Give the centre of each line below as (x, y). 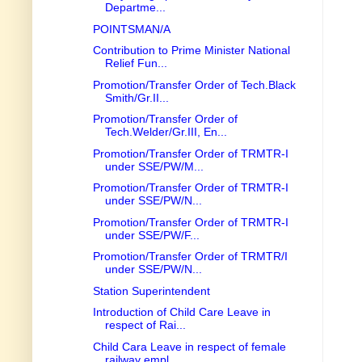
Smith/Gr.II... (137, 97)
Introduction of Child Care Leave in (181, 312)
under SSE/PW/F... (152, 235)
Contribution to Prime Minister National (191, 51)
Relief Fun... (136, 63)
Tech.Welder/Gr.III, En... (166, 132)
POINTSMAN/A (131, 29)
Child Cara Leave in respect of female (189, 346)
